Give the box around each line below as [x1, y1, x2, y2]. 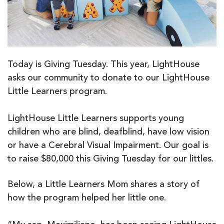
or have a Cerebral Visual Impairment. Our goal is [7, 141, 208, 150]
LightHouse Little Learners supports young [7, 114, 184, 123]
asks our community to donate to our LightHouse [7, 73, 209, 83]
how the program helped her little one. [7, 193, 166, 203]
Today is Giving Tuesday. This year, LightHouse [7, 60, 199, 69]
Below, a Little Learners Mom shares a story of [7, 180, 199, 189]
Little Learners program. [7, 87, 107, 96]
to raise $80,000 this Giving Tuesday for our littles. [7, 154, 213, 164]
